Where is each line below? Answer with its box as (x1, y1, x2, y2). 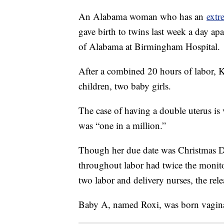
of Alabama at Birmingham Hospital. (78, 40, 220, 53)
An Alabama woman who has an (78, 10, 206, 23)
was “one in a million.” (78, 119, 169, 132)
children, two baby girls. (78, 79, 174, 92)
